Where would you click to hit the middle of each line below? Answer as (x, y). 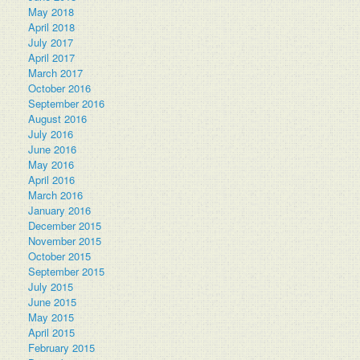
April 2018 (51, 27)
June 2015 (52, 302)
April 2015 (51, 332)
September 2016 (66, 103)
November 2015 (65, 241)
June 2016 (52, 149)
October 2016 (59, 88)
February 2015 (61, 348)
